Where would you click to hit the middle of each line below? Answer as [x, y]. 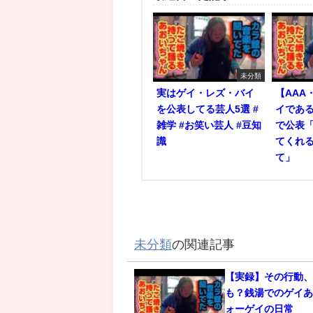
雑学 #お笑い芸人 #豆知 [209, 125]
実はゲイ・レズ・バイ [206, 93]
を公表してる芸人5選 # [208, 109]
